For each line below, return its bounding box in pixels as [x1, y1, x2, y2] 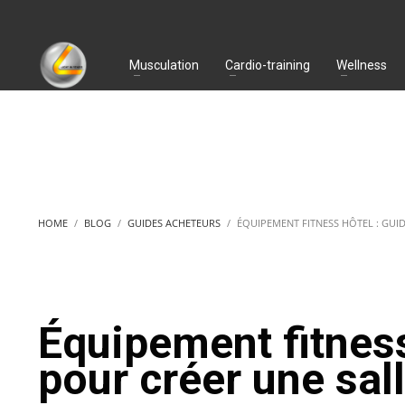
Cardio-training [225, 57, 310, 72]
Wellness [336, 57, 387, 72]
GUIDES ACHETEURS [127, 216, 221, 230]
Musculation [129, 57, 199, 72]
